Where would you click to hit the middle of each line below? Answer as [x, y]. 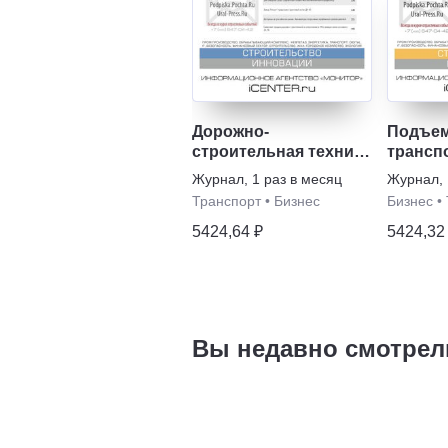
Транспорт [226, 200]
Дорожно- [230, 131]
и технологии [245, 171]
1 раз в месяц [297, 178]
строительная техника [281, 151]
